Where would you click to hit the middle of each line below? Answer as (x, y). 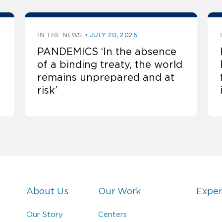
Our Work (120, 192)
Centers (113, 215)
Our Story (45, 215)
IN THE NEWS (60, 35)
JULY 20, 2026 (113, 35)
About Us (48, 192)
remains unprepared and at (106, 78)
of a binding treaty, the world (110, 65)
